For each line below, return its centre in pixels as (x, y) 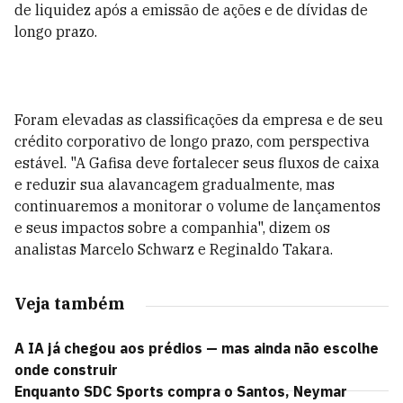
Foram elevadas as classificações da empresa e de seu (199, 120)
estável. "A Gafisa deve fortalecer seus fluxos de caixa (197, 163)
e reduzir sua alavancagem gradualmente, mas (175, 184)
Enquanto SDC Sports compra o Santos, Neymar (181, 391)
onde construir (66, 370)
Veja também (69, 304)
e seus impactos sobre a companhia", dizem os (172, 228)
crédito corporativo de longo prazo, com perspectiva (192, 141)
